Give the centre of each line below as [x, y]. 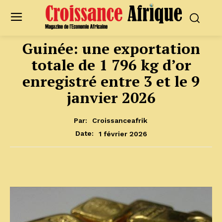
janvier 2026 [111, 97]
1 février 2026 [123, 134]
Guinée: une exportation [111, 48]
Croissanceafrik [119, 121]
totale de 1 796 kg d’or [111, 65]
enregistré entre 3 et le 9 [111, 81]
